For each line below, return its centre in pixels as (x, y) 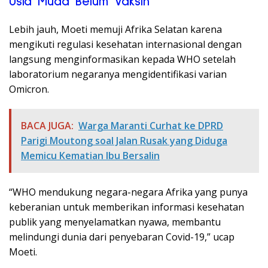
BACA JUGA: (47, 126)
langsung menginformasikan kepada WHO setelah (122, 60)
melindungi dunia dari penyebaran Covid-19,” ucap (122, 237)
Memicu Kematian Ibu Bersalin (90, 156)
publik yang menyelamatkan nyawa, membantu (115, 222)
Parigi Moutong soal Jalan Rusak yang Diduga (124, 141)
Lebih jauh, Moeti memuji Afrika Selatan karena (115, 30)
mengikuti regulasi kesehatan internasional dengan (125, 45)
